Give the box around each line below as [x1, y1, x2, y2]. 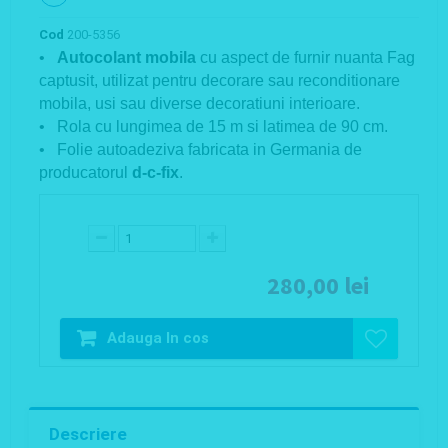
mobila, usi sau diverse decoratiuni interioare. [39, 95, 360, 113]
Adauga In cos [107, 329, 209, 348]
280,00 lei [267, 270, 370, 302]
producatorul [39, 164, 132, 182]
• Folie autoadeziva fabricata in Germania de [39, 141, 362, 159]
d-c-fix [132, 164, 179, 182]
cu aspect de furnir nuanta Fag [196, 49, 415, 67]
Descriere [49, 424, 127, 445]
